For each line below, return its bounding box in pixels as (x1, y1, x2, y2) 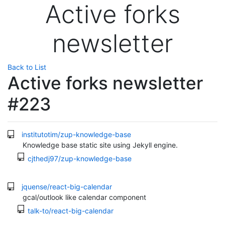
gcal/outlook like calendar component (23, 193, 146, 201)
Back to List (8, 63, 46, 71)
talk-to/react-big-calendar (28, 206, 114, 215)
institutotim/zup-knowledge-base (22, 130, 131, 139)
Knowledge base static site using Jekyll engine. (23, 141, 178, 149)
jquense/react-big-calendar (22, 182, 112, 191)
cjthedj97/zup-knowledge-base (28, 154, 132, 163)
